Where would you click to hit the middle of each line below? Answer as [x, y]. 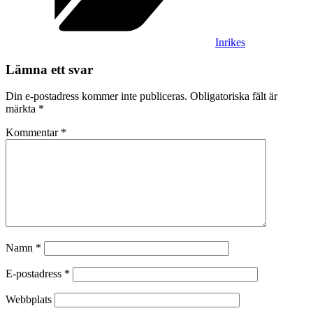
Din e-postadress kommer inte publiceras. [96, 96]
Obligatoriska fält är [234, 96]
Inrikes [230, 42]
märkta [22, 109]
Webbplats [29, 300]
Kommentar [33, 133]
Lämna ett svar [49, 69]
